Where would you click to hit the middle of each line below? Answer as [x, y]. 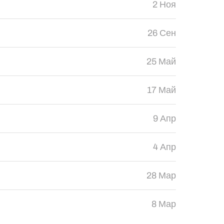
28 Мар [161, 175]
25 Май [161, 61]
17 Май [161, 90]
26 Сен [161, 33]
